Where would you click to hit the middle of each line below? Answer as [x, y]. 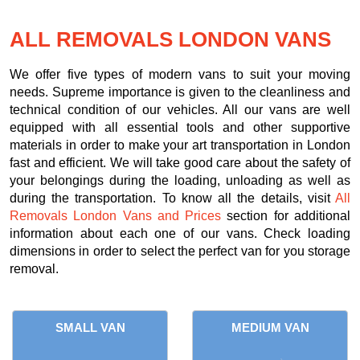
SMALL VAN [90, 327]
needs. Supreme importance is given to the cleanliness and [180, 92]
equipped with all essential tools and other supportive [180, 127]
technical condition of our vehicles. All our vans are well [180, 109]
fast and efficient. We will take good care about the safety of [180, 162]
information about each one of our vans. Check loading [180, 233]
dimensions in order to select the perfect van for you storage [180, 251]
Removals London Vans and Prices [116, 215]
